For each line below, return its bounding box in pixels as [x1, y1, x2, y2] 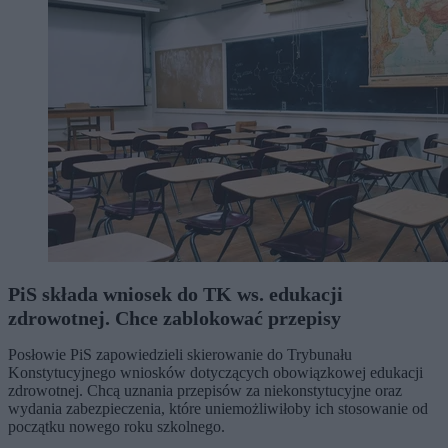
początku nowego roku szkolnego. [8, 418, 225, 436]
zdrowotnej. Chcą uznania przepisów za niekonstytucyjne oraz [8, 382, 402, 400]
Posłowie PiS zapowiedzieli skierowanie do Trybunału [8, 346, 352, 364]
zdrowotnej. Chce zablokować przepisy [8, 307, 341, 330]
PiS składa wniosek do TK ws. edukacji [8, 283, 343, 306]
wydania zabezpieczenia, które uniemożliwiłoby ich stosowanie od [8, 400, 428, 418]
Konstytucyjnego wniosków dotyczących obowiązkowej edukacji [8, 364, 423, 382]
